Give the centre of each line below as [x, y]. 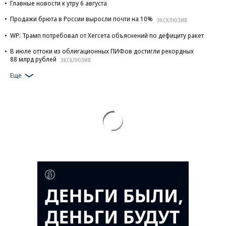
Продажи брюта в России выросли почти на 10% [81, 19]
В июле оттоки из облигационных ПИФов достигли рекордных [102, 51]
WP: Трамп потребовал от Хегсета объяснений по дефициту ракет [107, 35]
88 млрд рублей [33, 59]
